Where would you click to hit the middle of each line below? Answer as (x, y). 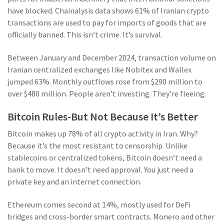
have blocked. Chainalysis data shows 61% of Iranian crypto (108, 11)
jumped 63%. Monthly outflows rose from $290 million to (105, 82)
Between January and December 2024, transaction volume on (112, 58)
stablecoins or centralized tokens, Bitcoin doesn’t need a (105, 158)
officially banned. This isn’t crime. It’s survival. (85, 35)
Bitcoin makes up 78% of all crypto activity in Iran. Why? (103, 134)
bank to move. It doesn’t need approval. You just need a (100, 170)
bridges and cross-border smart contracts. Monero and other (111, 217)
